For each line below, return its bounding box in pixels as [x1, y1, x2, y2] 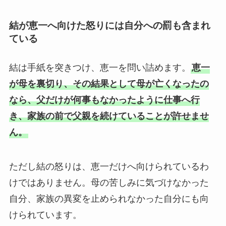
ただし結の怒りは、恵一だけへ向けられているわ [9, 161, 209, 172]
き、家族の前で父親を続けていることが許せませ [9, 111, 209, 122]
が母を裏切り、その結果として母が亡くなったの [9, 79, 209, 89]
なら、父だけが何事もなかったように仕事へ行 [9, 95, 200, 105]
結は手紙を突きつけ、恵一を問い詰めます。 [9, 63, 191, 73]
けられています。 [9, 210, 82, 220]
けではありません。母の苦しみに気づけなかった [9, 178, 209, 188]
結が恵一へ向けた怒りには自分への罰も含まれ [9, 20, 210, 31]
